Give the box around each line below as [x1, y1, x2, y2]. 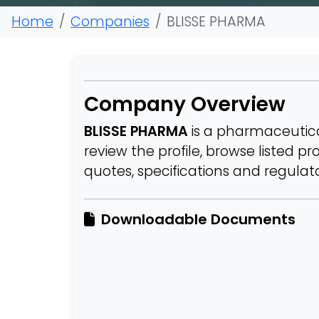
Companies [70, 12, 150, 31]
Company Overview [84, 90, 286, 118]
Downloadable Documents [98, 209, 296, 229]
